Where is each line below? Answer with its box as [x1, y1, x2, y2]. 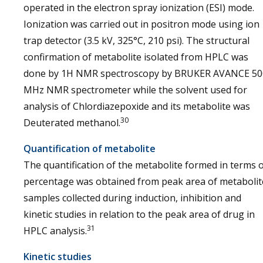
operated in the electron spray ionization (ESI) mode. [23, 1, 254, 14]
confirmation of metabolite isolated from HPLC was [23, 50, 248, 63]
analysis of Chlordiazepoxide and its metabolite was [23, 100, 250, 113]
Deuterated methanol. [23, 116, 120, 129]
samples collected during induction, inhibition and [23, 191, 241, 204]
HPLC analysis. [23, 224, 87, 237]
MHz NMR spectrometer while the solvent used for [23, 83, 247, 96]
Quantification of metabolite [23, 142, 156, 155]
